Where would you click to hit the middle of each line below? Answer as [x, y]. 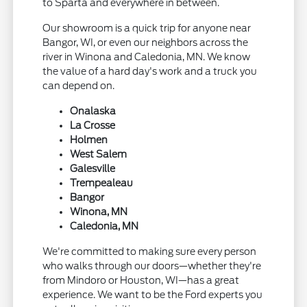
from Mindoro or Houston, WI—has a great [141, 281]
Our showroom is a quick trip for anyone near [147, 28]
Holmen [89, 140]
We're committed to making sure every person [150, 252]
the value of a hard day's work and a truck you [150, 72]
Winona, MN [99, 212]
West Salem [99, 155]
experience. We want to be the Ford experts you [153, 295]
